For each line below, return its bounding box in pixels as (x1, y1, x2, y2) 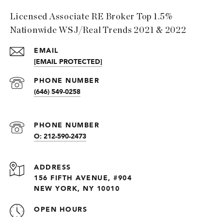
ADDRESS (34, 161, 71, 173)
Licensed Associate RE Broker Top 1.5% (10, 13, 173, 22)
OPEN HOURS (34, 203, 87, 215)
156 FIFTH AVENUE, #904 (34, 172, 135, 184)
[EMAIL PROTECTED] (34, 56, 102, 67)
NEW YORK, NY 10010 (34, 183, 120, 194)
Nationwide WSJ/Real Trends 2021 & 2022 (10, 26, 186, 35)
